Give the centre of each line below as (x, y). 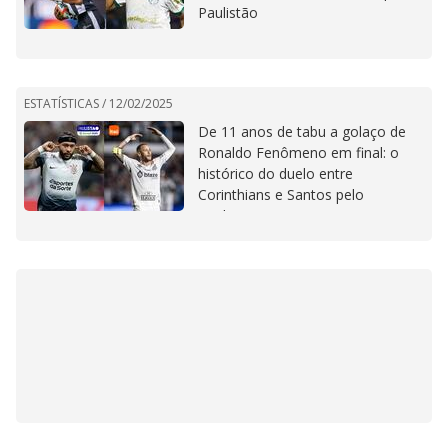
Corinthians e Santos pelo (281, 195)
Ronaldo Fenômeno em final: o (298, 153)
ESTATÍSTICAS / (66, 104)
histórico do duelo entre (275, 174)
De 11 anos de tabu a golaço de (302, 132)
